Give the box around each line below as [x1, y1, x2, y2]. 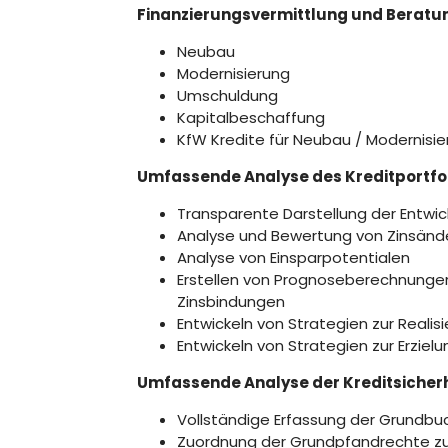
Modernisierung [177, 63, 290, 84]
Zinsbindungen [177, 291, 285, 312]
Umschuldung [177, 85, 278, 106]
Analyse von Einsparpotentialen [177, 247, 410, 268]
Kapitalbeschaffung [177, 107, 325, 128]
